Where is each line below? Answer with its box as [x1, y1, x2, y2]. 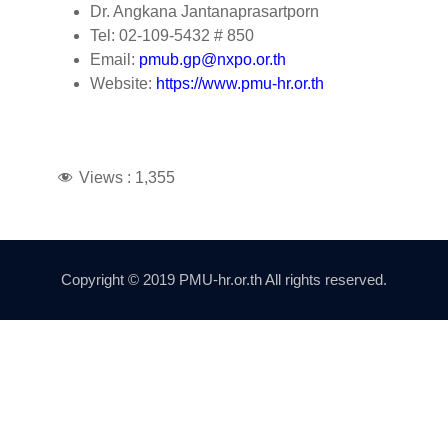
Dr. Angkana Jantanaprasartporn [90, 2, 319, 20]
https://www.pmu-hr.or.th [156, 74, 324, 92]
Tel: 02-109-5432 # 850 [90, 26, 254, 44]
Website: [90, 74, 156, 92]
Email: [90, 50, 139, 68]
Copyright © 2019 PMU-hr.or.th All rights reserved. [61, 270, 387, 288]
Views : [79, 168, 131, 186]
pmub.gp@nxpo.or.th [139, 50, 286, 68]
